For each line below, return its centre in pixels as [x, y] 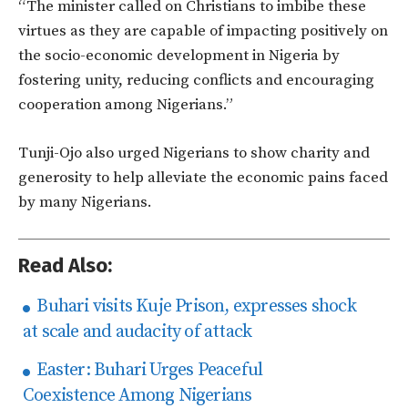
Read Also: [65, 266]
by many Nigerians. [85, 203]
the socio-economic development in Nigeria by [179, 56]
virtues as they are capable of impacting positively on [203, 31]
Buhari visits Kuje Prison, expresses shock [194, 307]
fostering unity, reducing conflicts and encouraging [196, 81]
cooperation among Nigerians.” [126, 105]
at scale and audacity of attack [138, 332]
